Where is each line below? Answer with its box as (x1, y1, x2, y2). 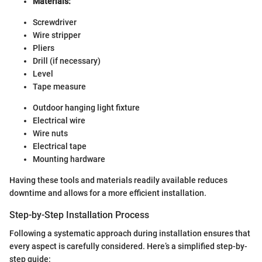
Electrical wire (33, 116, 85, 126)
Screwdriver (33, 18, 77, 27)
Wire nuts (33, 129, 68, 139)
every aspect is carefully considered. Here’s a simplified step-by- (9, 242, 247, 251)
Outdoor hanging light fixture (33, 103, 140, 113)
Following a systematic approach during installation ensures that (9, 229, 250, 239)
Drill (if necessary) (33, 56, 101, 66)
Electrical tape (33, 142, 87, 151)
